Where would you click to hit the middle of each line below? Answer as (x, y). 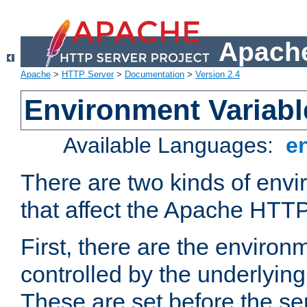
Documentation (155, 75)
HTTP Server (88, 75)
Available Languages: (172, 146)
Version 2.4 (218, 75)
